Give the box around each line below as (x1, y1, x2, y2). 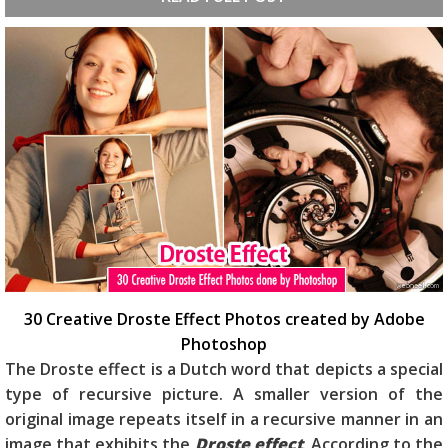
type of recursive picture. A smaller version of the (5, 383, 443, 406)
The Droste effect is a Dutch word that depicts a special (5, 358, 443, 381)
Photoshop (181, 333, 267, 356)
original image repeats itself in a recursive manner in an (5, 408, 443, 431)
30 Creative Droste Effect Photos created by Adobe (23, 308, 425, 331)
